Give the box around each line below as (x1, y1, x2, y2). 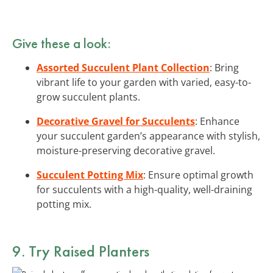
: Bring (210, 60, 239, 74)
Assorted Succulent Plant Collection (37, 60, 210, 74)
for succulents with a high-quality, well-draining (37, 182, 252, 196)
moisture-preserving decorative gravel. (37, 143, 215, 157)
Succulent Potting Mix (37, 168, 143, 182)
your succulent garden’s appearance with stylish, (37, 129, 260, 143)
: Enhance (195, 114, 239, 128)
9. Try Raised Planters (12, 240, 149, 261)
